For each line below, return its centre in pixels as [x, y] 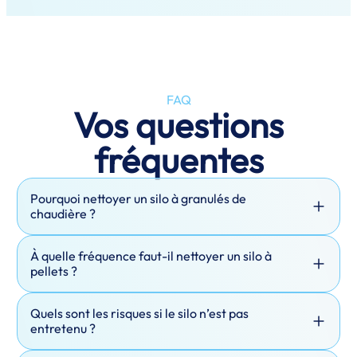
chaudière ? [63, 214]
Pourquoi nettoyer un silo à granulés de [138, 198]
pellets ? [53, 271]
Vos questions [178, 125]
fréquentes [178, 160]
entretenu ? [63, 328]
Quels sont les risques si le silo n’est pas [139, 313]
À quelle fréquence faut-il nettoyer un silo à [151, 256]
